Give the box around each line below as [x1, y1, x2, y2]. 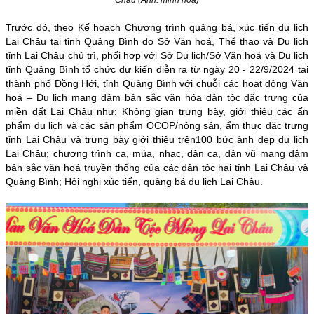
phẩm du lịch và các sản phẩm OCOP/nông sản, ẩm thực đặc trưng [6, 119, 308, 131]
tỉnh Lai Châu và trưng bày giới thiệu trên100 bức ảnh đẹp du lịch [6, 133, 308, 145]
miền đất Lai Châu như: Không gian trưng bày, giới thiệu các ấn [6, 105, 308, 117]
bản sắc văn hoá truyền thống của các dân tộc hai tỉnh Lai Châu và [6, 161, 308, 173]
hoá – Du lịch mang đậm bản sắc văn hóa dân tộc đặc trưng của [6, 91, 308, 103]
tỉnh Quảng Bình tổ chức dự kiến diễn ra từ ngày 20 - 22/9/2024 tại [6, 63, 308, 75]
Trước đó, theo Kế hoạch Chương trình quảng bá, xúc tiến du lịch [6, 21, 308, 33]
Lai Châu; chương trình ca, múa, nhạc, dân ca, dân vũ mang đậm [6, 147, 308, 159]
